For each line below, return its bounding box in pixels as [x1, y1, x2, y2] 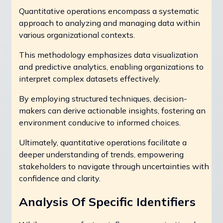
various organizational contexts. [19, 29, 135, 40]
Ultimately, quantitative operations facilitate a [19, 137, 187, 147]
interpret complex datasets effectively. [19, 73, 160, 84]
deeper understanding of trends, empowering [19, 149, 184, 159]
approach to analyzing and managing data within [19, 17, 200, 28]
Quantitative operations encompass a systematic [19, 5, 199, 16]
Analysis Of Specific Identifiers [19, 194, 196, 209]
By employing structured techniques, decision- [19, 93, 187, 104]
